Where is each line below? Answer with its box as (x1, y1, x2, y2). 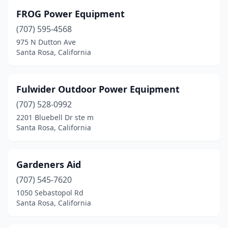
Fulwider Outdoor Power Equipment (16, 83, 180, 95)
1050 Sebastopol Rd (16, 188, 83, 197)
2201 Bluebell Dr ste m (16, 112, 94, 122)
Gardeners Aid (16, 158, 81, 170)
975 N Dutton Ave (16, 37, 76, 47)
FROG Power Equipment (16, 8, 125, 20)
